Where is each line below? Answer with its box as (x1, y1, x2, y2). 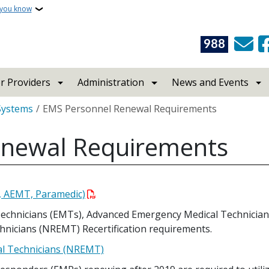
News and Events (171, 76, 249, 89)
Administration (77, 76, 145, 89)
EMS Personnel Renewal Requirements (43, 102, 217, 115)
